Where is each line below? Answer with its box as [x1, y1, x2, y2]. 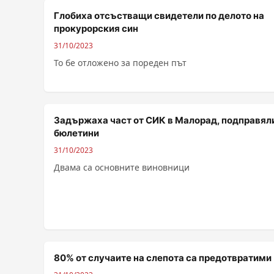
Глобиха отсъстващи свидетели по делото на [54, 10, 264, 21]
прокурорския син [54, 23, 138, 34]
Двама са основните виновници [54, 161, 190, 173]
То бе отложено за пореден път [54, 57, 187, 68]
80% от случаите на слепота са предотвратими [54, 252, 272, 264]
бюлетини [54, 127, 99, 139]
